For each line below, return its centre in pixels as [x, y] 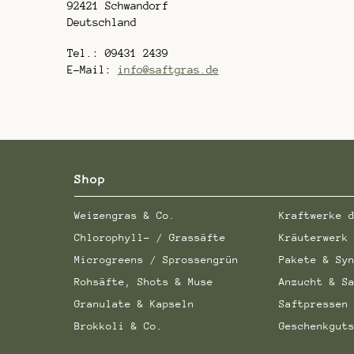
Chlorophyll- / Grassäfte [151, 237]
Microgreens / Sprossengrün [157, 259]
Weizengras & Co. [125, 215]
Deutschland [102, 22]
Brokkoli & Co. [119, 326]
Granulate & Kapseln [135, 303]
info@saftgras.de [168, 69]
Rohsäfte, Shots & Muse [144, 281]
